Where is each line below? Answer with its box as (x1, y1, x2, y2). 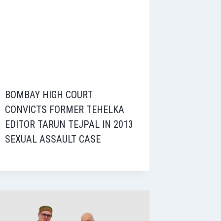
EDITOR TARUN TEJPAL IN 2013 (5, 118, 134, 131)
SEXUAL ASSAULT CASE (5, 133, 101, 146)
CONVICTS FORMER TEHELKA (5, 104, 125, 116)
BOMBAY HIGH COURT (5, 89, 93, 101)
